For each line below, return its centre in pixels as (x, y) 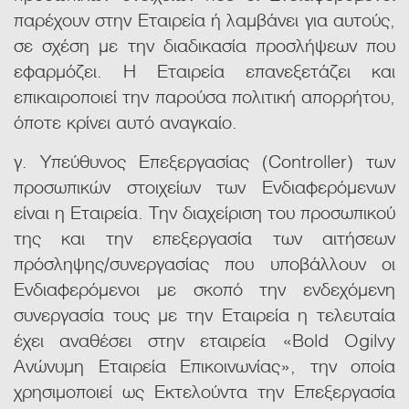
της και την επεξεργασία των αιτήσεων (204, 237)
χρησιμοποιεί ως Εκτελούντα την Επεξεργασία (204, 390)
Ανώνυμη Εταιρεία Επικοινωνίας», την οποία (204, 365)
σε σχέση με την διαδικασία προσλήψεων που (204, 44)
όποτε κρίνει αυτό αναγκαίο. (126, 121)
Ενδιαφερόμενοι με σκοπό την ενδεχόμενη (204, 288)
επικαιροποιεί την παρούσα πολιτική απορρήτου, (204, 95)
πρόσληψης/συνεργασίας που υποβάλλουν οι (204, 262)
